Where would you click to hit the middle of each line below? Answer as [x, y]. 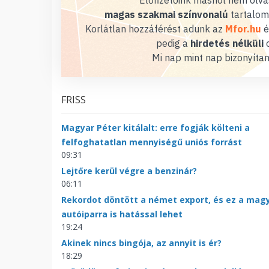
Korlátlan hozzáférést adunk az [155, 29]
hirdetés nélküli [227, 43]
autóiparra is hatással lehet [122, 214]
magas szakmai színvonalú [166, 14]
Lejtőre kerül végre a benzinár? [129, 171]
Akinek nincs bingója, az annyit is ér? [141, 243]
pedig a [173, 43]
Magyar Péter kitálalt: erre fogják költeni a [156, 127]
